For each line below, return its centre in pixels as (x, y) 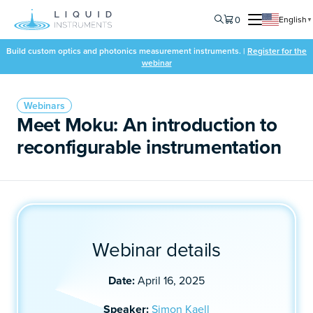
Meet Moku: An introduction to (147, 124)
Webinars (44, 105)
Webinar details (156, 249)
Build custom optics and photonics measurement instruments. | (127, 51)
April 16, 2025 (170, 280)
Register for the (277, 51)
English (293, 19)
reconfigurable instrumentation (149, 147)
